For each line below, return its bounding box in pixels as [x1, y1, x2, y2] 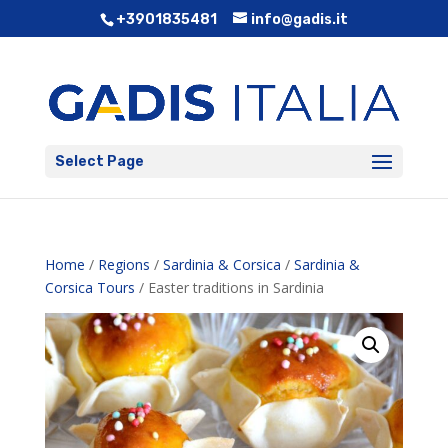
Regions [97, 255, 150, 274]
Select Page [54, 152, 144, 170]
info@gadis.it [250, 10, 348, 28]
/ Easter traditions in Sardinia [134, 278, 324, 297]
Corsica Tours [44, 278, 135, 297]
